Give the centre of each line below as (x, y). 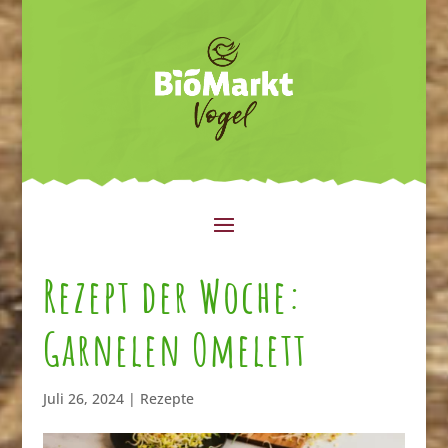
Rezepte (166, 398)
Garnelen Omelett (174, 348)
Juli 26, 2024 (83, 398)
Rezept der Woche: (172, 295)
